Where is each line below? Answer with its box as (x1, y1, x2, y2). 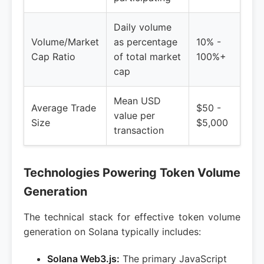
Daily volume (114, 21, 171, 33)
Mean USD (114, 95, 161, 107)
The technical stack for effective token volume (24, 211, 240, 223)
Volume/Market (31, 36, 99, 48)
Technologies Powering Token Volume (24, 166, 240, 180)
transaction (114, 124, 164, 136)
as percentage (114, 36, 177, 48)
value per (114, 110, 155, 121)
